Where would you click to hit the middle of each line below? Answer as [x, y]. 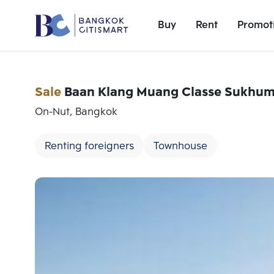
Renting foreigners [89, 146]
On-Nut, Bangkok [76, 112]
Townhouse [180, 146]
